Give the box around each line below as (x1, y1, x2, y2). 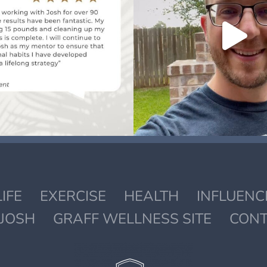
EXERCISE (39, 187, 106, 206)
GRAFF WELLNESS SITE (53, 209, 212, 229)
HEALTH (123, 187, 179, 206)
